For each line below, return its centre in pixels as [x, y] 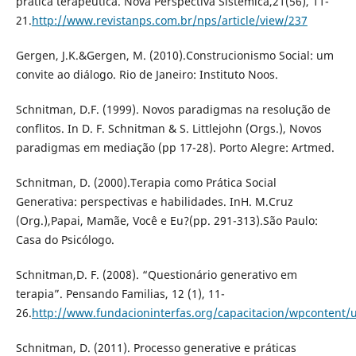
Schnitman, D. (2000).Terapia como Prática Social [146, 183]
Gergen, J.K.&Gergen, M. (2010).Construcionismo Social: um [174, 56]
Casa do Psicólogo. [65, 240]
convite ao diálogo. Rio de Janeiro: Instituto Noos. [147, 75]
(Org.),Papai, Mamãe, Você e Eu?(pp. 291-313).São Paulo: [166, 221]
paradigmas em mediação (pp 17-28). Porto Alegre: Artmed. [175, 148]
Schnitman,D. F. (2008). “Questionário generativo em [156, 275]
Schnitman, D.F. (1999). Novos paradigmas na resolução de [173, 110]
